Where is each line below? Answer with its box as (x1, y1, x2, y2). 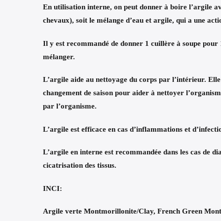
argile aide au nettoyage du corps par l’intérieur (50, 75, 204, 84)
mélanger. (43, 52, 77, 61)
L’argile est (43, 125, 81, 133)
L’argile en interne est (43, 148, 115, 156)
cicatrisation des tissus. (43, 161, 116, 170)
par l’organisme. (43, 102, 97, 110)
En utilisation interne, (43, 3, 114, 11)
